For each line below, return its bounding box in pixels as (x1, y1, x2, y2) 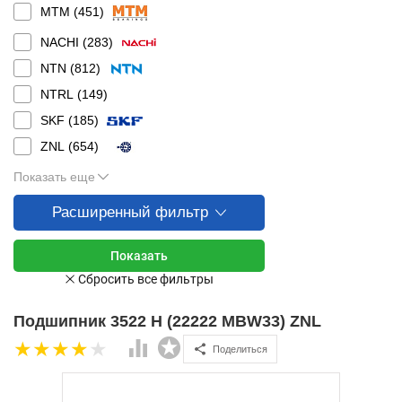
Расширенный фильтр (52, 204, 208, 221)
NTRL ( (40, 87, 82, 101)
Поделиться (213, 343, 267, 354)
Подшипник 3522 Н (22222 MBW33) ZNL (13, 312, 321, 330)
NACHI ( (40, 35, 87, 49)
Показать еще (13, 170, 95, 184)
